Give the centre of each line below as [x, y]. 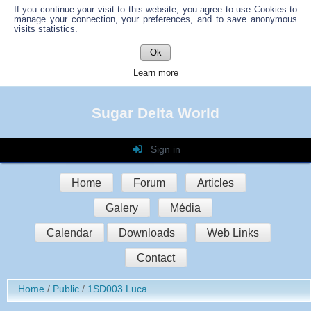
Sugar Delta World [155, 112]
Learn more [155, 73]
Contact [155, 258]
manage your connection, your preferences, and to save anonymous [155, 19]
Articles [216, 183]
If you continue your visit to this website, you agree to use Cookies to [155, 10]
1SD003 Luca [117, 288]
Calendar [69, 233]
